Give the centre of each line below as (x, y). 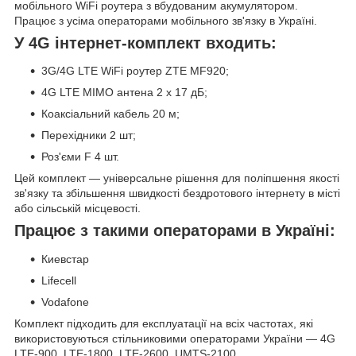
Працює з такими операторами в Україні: (175, 231)
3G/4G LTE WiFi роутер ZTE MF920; (135, 71)
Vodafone (65, 302)
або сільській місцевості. (77, 209)
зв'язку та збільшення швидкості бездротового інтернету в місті (177, 193)
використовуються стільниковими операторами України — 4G (175, 339)
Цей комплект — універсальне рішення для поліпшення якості (177, 178)
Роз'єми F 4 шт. (80, 157)
